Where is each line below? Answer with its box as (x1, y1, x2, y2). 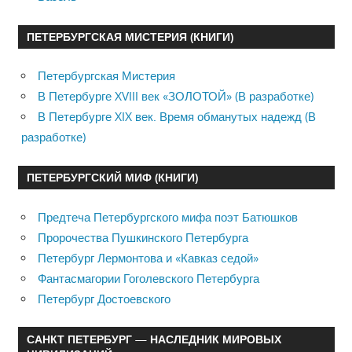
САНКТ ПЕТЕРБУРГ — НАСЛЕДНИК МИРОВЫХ (26, 332, 281, 346)
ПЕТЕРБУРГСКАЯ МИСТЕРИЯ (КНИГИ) (26, 30, 233, 44)
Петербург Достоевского (38, 291, 170, 306)
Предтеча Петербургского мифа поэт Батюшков (38, 209, 298, 225)
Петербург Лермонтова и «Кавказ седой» (38, 250, 258, 266)
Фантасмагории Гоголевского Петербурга (38, 270, 259, 286)
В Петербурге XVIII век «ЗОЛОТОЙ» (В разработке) (38, 89, 313, 104)
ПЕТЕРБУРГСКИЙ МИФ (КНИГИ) (26, 170, 198, 185)
